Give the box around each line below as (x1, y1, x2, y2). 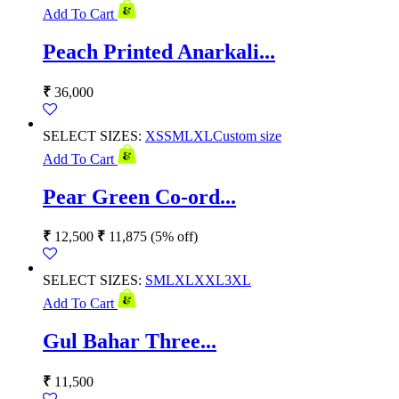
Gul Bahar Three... (43, 330, 216, 354)
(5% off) (151, 229, 198, 245)
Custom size (213, 127, 281, 143)
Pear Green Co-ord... (43, 184, 236, 208)
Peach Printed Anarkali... (43, 39, 275, 63)
